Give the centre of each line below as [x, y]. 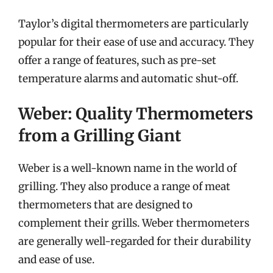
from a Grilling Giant [100, 136]
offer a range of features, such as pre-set [117, 60]
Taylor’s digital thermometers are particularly [133, 23]
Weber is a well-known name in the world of [127, 168]
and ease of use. [56, 260]
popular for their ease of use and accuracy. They [136, 42]
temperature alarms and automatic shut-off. [128, 78]
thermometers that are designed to [105, 205]
